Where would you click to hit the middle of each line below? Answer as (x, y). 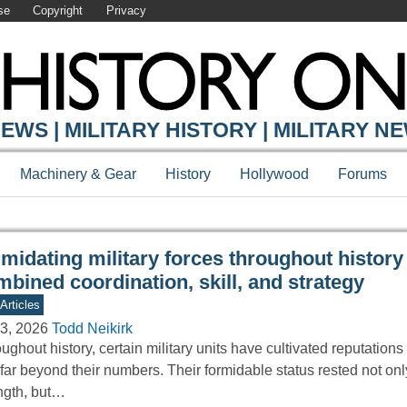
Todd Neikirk (92, 329)
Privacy (126, 11)
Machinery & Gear (78, 174)
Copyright (58, 11)
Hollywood (274, 174)
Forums (362, 174)
